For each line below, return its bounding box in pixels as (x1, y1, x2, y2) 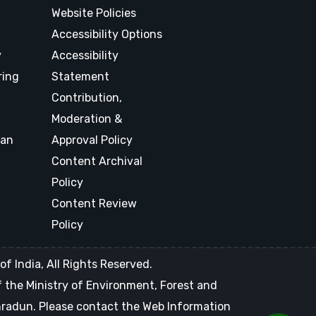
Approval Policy (51, 133, 133, 147)
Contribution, (51, 91, 122, 104)
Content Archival (51, 154, 142, 168)
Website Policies (51, 6, 136, 20)
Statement (51, 70, 109, 83)
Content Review (51, 197, 137, 210)
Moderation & (51, 112, 122, 126)
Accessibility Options (51, 28, 162, 41)
